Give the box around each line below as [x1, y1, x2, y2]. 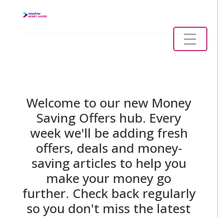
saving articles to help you [31, 154, 186, 172]
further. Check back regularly [22, 184, 196, 202]
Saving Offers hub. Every [36, 109, 182, 127]
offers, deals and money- [36, 139, 182, 157]
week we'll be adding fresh [30, 124, 188, 142]
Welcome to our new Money [26, 94, 192, 112]
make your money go [46, 169, 172, 187]
